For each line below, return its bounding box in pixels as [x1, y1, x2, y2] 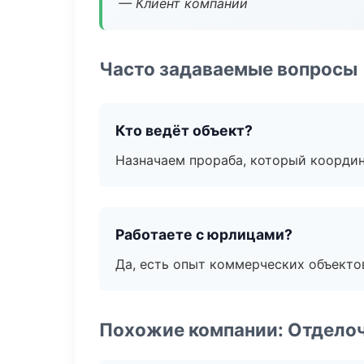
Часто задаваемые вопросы [99, 58, 357, 80]
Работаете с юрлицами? [115, 226, 292, 243]
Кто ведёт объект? [115, 122, 253, 139]
